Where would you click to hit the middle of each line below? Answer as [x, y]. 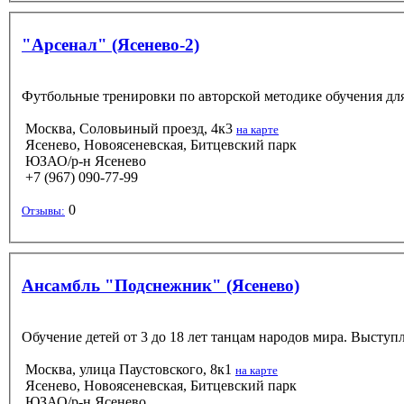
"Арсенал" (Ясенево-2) [110, 44]
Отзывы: [43, 210]
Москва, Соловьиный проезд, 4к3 [129, 128]
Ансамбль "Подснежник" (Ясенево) [161, 285]
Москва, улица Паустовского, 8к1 [129, 369]
